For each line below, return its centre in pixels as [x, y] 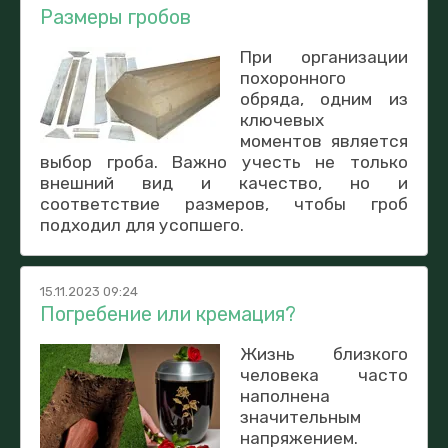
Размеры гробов [115, 16]
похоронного [292, 77]
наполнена [284, 395]
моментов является [323, 140]
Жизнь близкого [323, 353]
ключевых [281, 119]
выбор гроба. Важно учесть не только [224, 161]
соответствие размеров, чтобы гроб [224, 203]
